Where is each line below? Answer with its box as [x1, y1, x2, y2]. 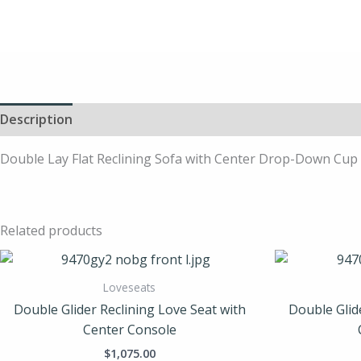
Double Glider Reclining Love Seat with [13, 300, 246, 318]
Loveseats [103, 279, 156, 295]
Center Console [82, 320, 176, 338]
